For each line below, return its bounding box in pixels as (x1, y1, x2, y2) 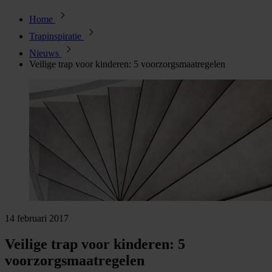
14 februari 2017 (5, 213, 69, 223)
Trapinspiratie (29, 31, 84, 41)
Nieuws (29, 48, 61, 58)
